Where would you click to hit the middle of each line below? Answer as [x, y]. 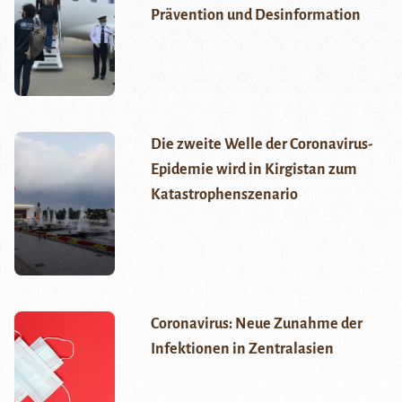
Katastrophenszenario [224, 195]
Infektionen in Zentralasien [242, 350]
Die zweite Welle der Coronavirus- [261, 145]
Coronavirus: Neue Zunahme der [256, 324]
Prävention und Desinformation [255, 16]
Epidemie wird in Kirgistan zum [253, 170]
